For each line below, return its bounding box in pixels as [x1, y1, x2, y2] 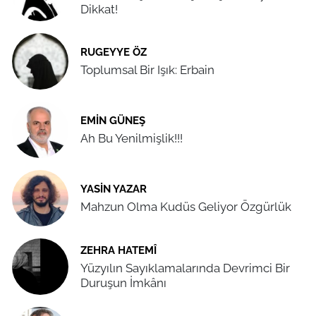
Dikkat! [80, 1, 118, 16]
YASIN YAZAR [80, 183, 147, 195]
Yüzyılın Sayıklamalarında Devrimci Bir [80, 260, 290, 275]
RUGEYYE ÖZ [80, 46, 147, 59]
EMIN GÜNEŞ [80, 114, 145, 127]
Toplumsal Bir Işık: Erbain [80, 63, 214, 78]
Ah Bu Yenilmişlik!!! [80, 131, 183, 146]
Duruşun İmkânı [80, 275, 166, 290]
